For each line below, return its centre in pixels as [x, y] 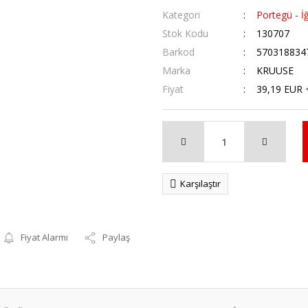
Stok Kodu [185, 33]
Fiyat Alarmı [45, 237]
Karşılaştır [200, 184]
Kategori [181, 15]
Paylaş [117, 237]
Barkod [178, 52]
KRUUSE [275, 70]
